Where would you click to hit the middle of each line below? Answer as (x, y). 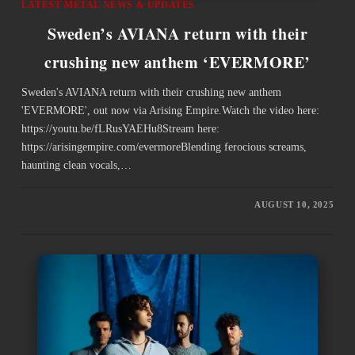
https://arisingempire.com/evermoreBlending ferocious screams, (164, 147)
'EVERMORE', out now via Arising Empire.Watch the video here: (170, 111)
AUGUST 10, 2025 (294, 205)
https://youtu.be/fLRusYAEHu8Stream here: (120, 129)
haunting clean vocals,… (76, 166)
